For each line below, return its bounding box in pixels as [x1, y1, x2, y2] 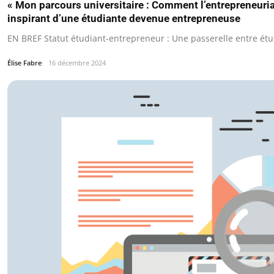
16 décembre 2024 [48, 57, 106, 67]
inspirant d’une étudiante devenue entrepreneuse [7, 12, 240, 24]
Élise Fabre [7, 57, 42, 67]
